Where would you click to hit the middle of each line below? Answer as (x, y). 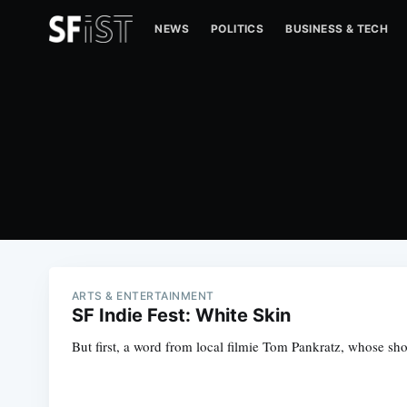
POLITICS (238, 29)
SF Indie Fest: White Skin (181, 315)
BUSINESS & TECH (337, 29)
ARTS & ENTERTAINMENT (143, 296)
